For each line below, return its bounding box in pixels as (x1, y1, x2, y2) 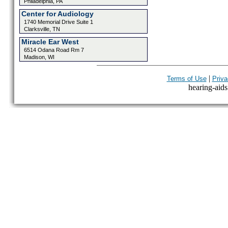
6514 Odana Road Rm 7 (23, 47, 84, 53)
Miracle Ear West (21, 38, 79, 46)
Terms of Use (166, 75, 207, 82)
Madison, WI (23, 54, 54, 60)
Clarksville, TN (23, 26, 60, 32)
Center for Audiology (21, 10, 94, 18)
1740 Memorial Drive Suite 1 (23, 19, 93, 25)
